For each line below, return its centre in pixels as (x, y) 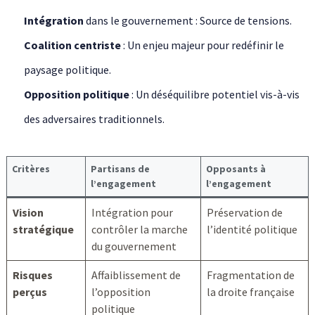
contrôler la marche (139, 230)
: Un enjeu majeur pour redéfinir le (202, 45)
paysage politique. (67, 70)
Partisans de (120, 169)
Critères (31, 169)
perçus (30, 292)
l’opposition (121, 292)
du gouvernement (134, 246)
